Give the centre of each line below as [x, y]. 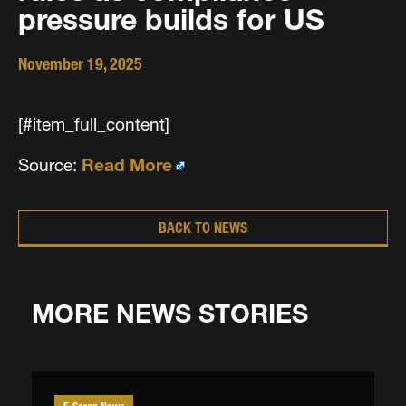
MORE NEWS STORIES [170, 314]
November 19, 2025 [80, 64]
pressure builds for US [171, 20]
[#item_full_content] [96, 125]
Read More [127, 165]
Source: [50, 165]
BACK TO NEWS [203, 228]
